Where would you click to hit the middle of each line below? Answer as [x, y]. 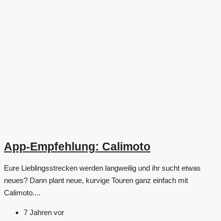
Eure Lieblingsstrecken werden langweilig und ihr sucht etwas [102, 168]
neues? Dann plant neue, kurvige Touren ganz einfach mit [96, 181]
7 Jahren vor [44, 213]
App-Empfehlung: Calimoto [77, 147]
